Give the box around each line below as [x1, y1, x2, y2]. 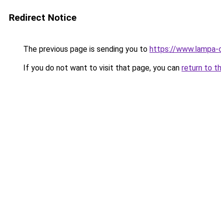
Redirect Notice [9, 12, 76, 23]
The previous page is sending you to [21, 44, 149, 54]
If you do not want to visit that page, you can [21, 63, 182, 73]
